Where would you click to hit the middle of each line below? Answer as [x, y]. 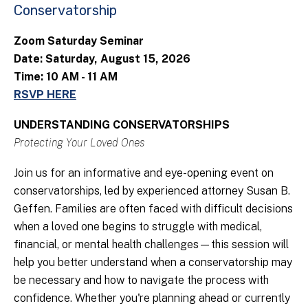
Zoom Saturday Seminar [79, 41]
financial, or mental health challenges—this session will [151, 245]
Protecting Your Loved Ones [79, 143]
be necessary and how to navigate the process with [141, 280]
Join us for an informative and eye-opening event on [144, 173]
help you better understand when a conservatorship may [153, 263]
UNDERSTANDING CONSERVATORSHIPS [122, 125]
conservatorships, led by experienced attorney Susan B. [152, 191]
